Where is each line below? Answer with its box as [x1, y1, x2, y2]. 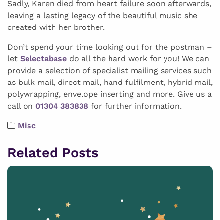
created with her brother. [7, 23, 105, 32]
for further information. [88, 101, 182, 111]
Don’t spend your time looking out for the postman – [7, 42, 212, 52]
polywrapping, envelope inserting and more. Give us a [7, 89, 212, 99]
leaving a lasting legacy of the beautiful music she [7, 11, 197, 21]
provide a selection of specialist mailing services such [7, 66, 212, 76]
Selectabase [20, 54, 67, 64]
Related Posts [7, 145, 98, 161]
